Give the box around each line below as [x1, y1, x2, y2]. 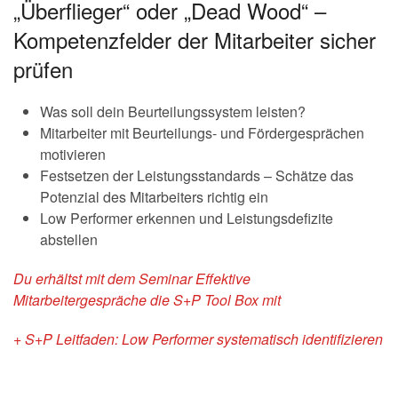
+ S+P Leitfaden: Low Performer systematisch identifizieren [13, 329, 383, 349]
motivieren [40, 144, 106, 164]
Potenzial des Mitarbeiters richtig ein [40, 187, 268, 207]
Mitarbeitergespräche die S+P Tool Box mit [13, 290, 281, 310]
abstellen [40, 229, 98, 250]
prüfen [13, 53, 73, 84]
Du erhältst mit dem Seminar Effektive [13, 268, 251, 289]
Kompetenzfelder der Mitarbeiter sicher [13, 24, 376, 55]
